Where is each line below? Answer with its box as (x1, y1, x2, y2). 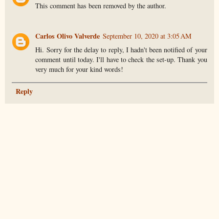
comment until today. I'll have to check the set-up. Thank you (35, 55, 207, 65)
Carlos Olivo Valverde (35, 31, 100, 42)
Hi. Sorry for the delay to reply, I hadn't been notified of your (35, 45, 207, 55)
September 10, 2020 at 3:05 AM (103, 31, 192, 41)
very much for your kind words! (35, 65, 124, 74)
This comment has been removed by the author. (35, 1, 167, 11)
